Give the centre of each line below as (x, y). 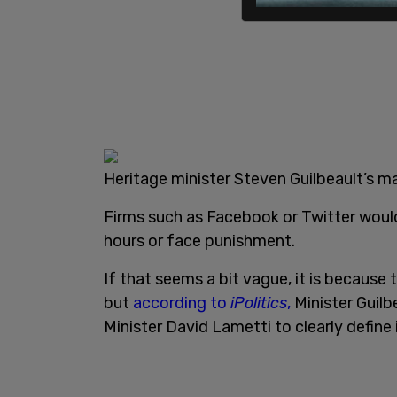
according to (182, 303)
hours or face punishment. (199, 241)
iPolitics (259, 303)
